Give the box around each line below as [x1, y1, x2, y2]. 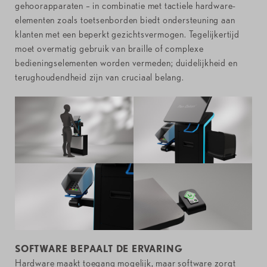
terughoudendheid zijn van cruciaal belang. [15, 72, 184, 83]
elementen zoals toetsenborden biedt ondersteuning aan [15, 14, 235, 26]
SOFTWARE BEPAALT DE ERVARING [15, 243, 183, 255]
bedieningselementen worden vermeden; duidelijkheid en [15, 57, 238, 69]
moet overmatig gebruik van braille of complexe [15, 43, 204, 55]
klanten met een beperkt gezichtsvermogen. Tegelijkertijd [15, 29, 240, 41]
